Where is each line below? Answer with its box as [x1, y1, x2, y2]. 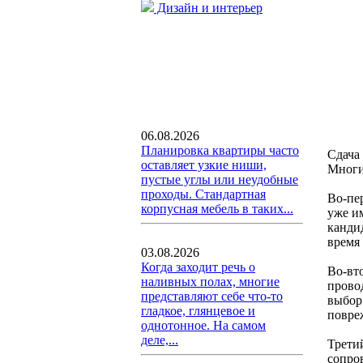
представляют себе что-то [141, 289, 283, 303]
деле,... [141, 333, 178, 347]
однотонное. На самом [141, 318, 266, 332]
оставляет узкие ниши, [141, 158, 267, 172]
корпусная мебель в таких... [141, 202, 293, 216]
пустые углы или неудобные [141, 173, 298, 186]
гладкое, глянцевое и [141, 304, 255, 318]
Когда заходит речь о [141, 260, 255, 274]
